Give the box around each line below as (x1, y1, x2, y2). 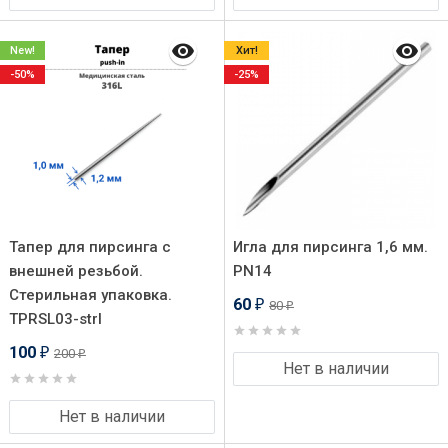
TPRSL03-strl (9, 310, 102, 328)
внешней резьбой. (9, 262, 143, 280)
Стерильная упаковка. (9, 286, 172, 304)
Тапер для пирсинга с (9, 238, 171, 256)
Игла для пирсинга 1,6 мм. (233, 238, 428, 256)
